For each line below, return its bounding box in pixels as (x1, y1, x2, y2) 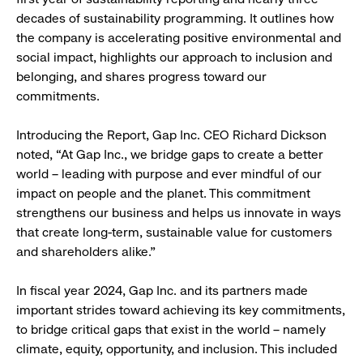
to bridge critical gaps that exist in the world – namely (16, 322, 326, 338)
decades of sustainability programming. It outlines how (16, 11, 334, 27)
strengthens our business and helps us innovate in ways (16, 205, 341, 221)
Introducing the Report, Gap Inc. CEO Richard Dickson (16, 127, 327, 143)
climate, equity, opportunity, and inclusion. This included (16, 341, 337, 357)
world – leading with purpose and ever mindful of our (16, 166, 322, 182)
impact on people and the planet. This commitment (16, 186, 310, 202)
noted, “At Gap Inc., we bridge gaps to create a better (16, 147, 323, 163)
